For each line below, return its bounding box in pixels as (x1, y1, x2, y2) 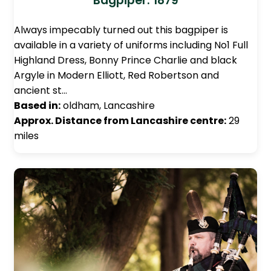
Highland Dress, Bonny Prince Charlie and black (14, 53, 237, 68)
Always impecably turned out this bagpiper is (14, 23, 228, 38)
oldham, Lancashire (60, 99, 155, 113)
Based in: (14, 99, 60, 113)
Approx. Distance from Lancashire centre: (14, 114, 226, 128)
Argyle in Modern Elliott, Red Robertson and (14, 68, 219, 83)
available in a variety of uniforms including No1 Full (14, 38, 248, 53)
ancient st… (14, 83, 67, 98)
